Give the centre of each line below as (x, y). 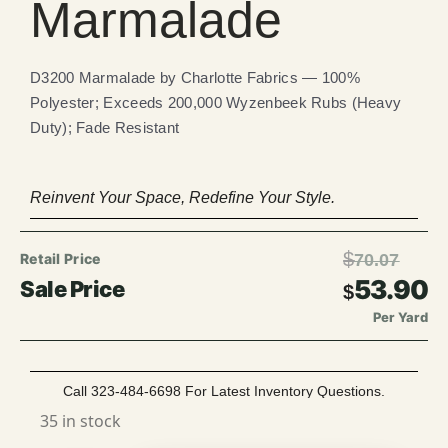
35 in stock (80, 420)
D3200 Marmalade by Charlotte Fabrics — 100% (195, 77)
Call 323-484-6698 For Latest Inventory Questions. (224, 390)
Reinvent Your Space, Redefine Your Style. (182, 197)
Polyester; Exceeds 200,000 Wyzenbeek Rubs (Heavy (216, 102)
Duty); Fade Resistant (105, 127)
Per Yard (400, 316)
